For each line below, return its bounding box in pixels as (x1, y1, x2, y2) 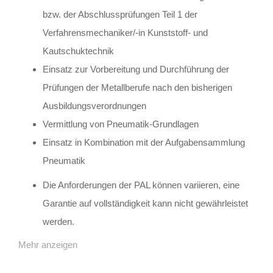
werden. (43, 216, 74, 227)
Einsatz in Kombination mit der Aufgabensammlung (43, 137, 245, 148)
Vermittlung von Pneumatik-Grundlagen (43, 119, 199, 130)
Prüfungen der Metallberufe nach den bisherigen (43, 82, 232, 93)
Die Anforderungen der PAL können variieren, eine (43, 180, 239, 191)
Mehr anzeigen (18, 239, 77, 250)
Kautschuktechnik (43, 46, 114, 57)
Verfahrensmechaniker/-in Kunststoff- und (43, 27, 208, 38)
